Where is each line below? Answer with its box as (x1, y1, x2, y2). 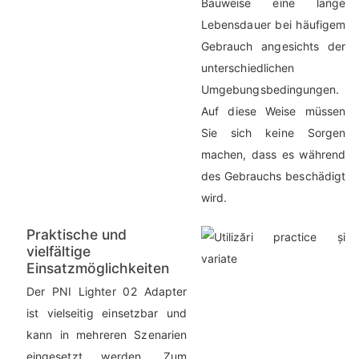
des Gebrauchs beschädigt (201, 169, 345, 184)
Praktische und (26, 226, 127, 244)
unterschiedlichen (201, 61, 295, 75)
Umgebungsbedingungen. (201, 83, 340, 97)
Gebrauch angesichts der (201, 39, 345, 54)
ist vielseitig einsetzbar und (26, 306, 187, 321)
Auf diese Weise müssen (201, 104, 345, 119)
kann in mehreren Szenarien (26, 328, 187, 342)
